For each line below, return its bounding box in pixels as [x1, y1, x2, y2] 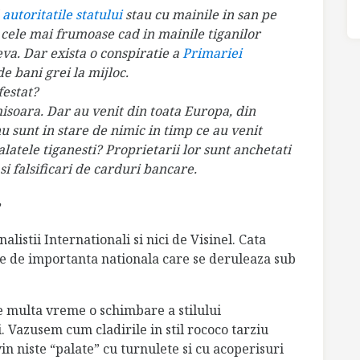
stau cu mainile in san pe [125, 6, 276, 24]
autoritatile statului [2, 6, 125, 24]
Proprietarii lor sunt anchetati [105, 141, 291, 159]
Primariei [182, 44, 242, 63]
